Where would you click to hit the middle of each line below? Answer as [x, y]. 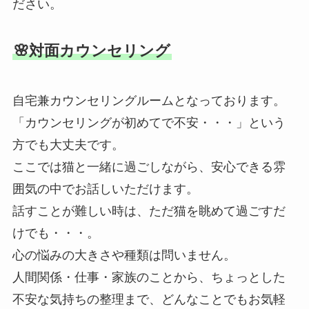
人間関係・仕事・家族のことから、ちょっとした [149, 277]
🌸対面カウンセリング [92, 51]
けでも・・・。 [56, 233]
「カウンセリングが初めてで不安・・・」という [149, 122]
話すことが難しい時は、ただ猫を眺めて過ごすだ [149, 211]
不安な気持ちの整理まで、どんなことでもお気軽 [149, 299]
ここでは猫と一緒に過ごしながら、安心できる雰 [149, 167]
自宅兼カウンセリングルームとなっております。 [149, 100]
